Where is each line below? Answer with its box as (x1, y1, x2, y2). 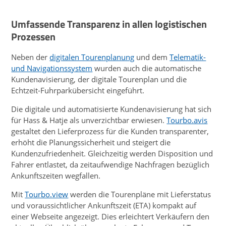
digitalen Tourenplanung (49, 51, 135, 62)
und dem (134, 51, 170, 62)
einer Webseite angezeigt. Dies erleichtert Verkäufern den (11, 211, 210, 221)
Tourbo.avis (166, 115, 208, 125)
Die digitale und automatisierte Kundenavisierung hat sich (11, 103, 212, 114)
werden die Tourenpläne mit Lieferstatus (68, 189, 211, 199)
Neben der (11, 51, 50, 62)
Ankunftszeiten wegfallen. (11, 170, 101, 181)
